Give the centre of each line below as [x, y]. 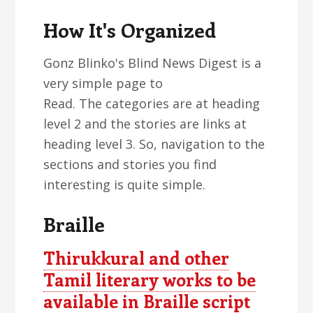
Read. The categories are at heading [152, 103]
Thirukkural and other [137, 258]
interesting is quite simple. [125, 184]
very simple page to [103, 83]
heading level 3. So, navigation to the [154, 144]
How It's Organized [130, 30]
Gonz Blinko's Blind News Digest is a [153, 63]
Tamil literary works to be [150, 279]
